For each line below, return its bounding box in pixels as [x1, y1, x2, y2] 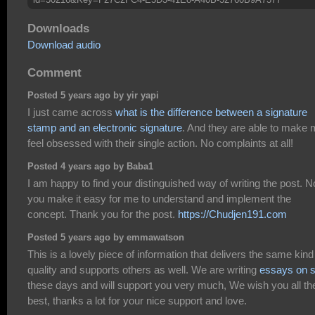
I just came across [27, 105, 115, 118]
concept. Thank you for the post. [27, 207, 178, 220]
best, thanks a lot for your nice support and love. [27, 294, 247, 307]
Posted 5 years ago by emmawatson [27, 233, 184, 243]
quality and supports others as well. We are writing [27, 263, 259, 276]
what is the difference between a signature [115, 105, 307, 118]
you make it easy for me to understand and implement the [27, 192, 291, 205]
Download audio [27, 39, 101, 51]
